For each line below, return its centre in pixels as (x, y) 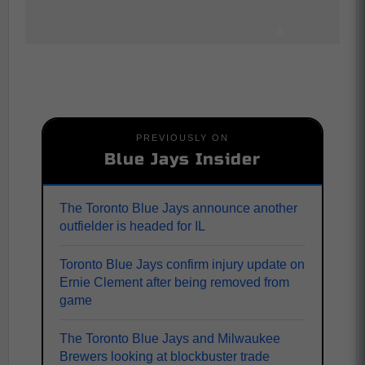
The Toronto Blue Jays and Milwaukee (170, 339)
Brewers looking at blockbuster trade (165, 356)
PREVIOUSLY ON (182, 138)
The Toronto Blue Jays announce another (178, 208)
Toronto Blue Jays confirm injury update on (182, 264)
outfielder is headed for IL (132, 226)
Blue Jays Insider (182, 159)
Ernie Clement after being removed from (174, 282)
